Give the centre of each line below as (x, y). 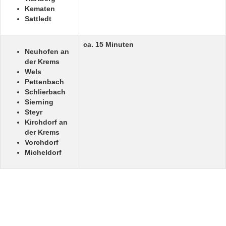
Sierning (39, 102)
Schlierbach (45, 92)
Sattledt (38, 19)
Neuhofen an (47, 51)
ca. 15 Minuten (108, 44)
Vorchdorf (42, 142)
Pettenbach (44, 82)
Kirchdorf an (46, 122)
